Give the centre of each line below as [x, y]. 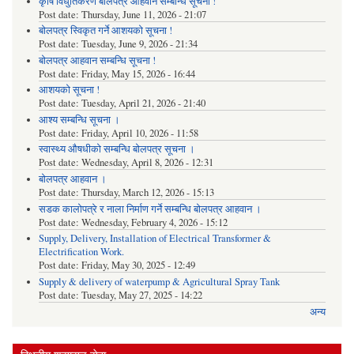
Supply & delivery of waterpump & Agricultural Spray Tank [159, 281]
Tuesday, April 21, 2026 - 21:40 [143, 104]
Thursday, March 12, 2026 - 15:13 [147, 192]
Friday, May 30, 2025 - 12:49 [138, 265]
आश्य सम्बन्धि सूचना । [79, 119]
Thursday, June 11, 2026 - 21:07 [143, 14]
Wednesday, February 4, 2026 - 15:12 [154, 222]
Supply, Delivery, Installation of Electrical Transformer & [154, 239]
